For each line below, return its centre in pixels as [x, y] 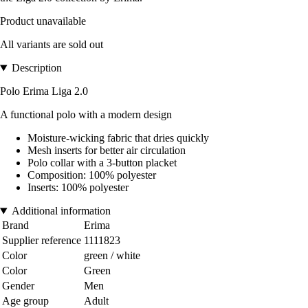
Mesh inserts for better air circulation [107, 151]
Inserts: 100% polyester [78, 188]
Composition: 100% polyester [92, 175]
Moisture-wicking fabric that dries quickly [118, 138]
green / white [112, 256]
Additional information [61, 211]
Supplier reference [42, 241]
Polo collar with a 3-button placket [102, 163]
